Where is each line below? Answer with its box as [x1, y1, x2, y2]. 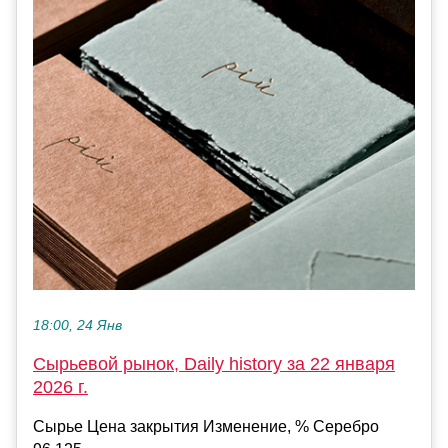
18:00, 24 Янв [33, 318, 122, 334]
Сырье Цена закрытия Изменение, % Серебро [33, 418, 379, 436]
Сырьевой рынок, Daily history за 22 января [33, 354, 395, 375]
